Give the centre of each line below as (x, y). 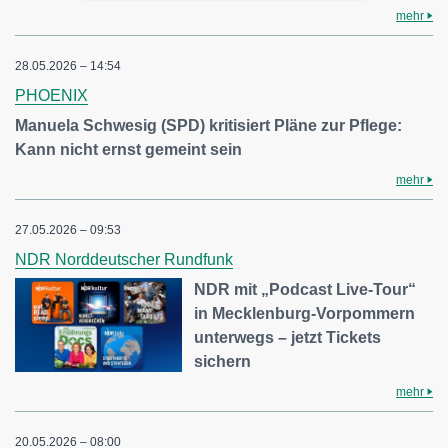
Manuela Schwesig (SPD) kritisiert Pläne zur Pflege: (208, 126)
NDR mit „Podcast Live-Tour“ (305, 290)
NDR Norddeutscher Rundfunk (124, 260)
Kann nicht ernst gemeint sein (128, 150)
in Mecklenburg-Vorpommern (305, 314)
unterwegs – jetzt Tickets (288, 338)
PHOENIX (51, 96)
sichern (223, 362)
